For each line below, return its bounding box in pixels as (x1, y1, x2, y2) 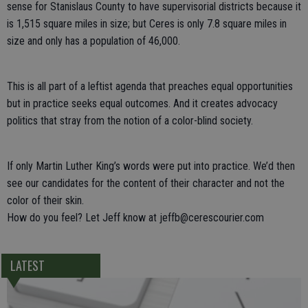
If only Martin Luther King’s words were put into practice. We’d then (7, 159, 295, 173)
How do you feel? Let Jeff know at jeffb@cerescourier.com (7, 211, 264, 224)
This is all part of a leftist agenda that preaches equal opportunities (7, 80, 293, 93)
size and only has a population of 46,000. (7, 34, 180, 47)
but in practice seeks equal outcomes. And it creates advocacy (7, 97, 278, 110)
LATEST (10, 256, 45, 275)
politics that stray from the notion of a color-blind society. (7, 114, 253, 127)
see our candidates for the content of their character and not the (7, 177, 285, 190)
